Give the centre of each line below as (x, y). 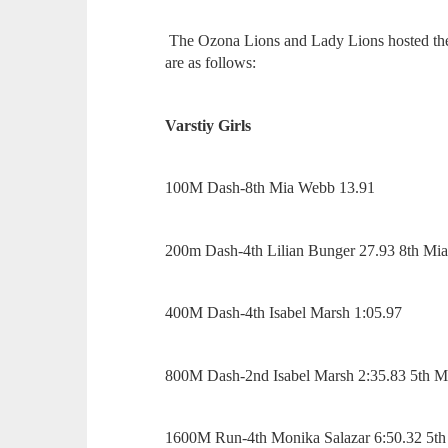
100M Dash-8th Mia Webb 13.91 (272, 188)
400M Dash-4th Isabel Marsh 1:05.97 (286, 313)
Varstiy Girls (208, 125)
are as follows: (213, 63)
